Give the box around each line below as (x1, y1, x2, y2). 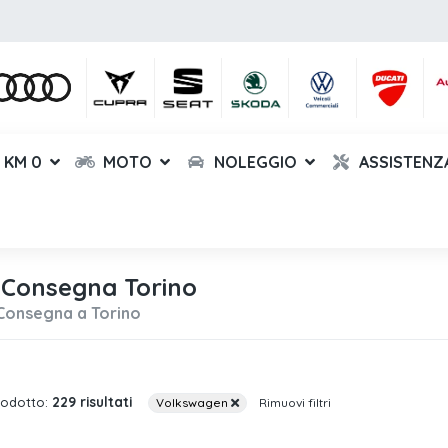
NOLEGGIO (209, 151, 297, 172)
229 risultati (52, 393, 132, 410)
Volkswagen (156, 395, 232, 410)
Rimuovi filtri (258, 395, 331, 410)
